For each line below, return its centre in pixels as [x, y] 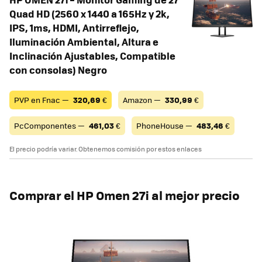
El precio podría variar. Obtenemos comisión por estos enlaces [106, 149]
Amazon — [143, 99]
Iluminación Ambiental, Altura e [84, 41]
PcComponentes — [50, 125]
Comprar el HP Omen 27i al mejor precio [125, 195]
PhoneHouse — [165, 125]
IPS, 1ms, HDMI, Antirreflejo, [74, 27]
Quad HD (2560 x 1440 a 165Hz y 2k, [89, 13]
